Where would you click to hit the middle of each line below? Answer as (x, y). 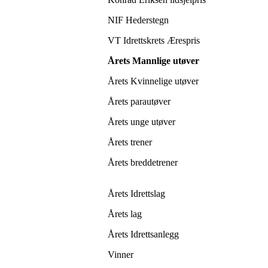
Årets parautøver (139, 102)
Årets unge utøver (141, 122)
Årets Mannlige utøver (153, 61)
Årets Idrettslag (136, 194)
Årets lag (125, 214)
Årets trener (131, 142)
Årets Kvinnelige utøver (154, 81)
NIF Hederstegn (139, 20)
